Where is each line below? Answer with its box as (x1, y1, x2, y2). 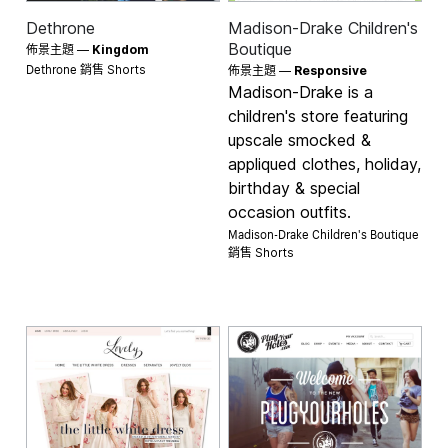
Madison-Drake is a (228, 81, 373, 102)
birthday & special (228, 177, 360, 198)
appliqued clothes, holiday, (228, 153, 421, 174)
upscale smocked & (228, 129, 371, 150)
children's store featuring (228, 105, 408, 126)
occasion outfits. (228, 201, 351, 222)
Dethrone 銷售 (26, 57, 108, 77)
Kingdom (92, 41, 150, 57)
